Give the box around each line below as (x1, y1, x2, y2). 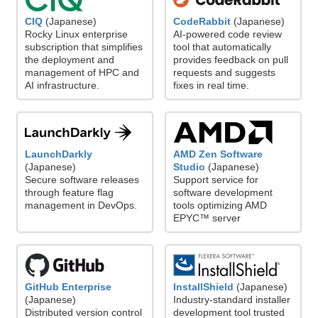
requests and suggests (173, 67, 275, 79)
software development (173, 187, 273, 199)
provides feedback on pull (173, 54, 288, 66)
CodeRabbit (173, 16, 231, 28)
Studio (173, 161, 205, 173)
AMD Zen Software (173, 148, 263, 160)
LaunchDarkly (25, 148, 92, 160)
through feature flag (25, 187, 114, 199)
